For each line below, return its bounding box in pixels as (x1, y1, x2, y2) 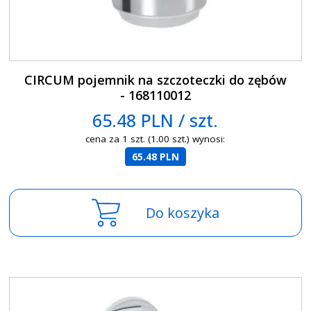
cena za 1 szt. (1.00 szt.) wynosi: (85, 133, 226, 146)
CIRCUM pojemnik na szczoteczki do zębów (24, 72, 287, 89)
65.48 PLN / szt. (92, 108, 219, 133)
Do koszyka (145, 203, 219, 223)
